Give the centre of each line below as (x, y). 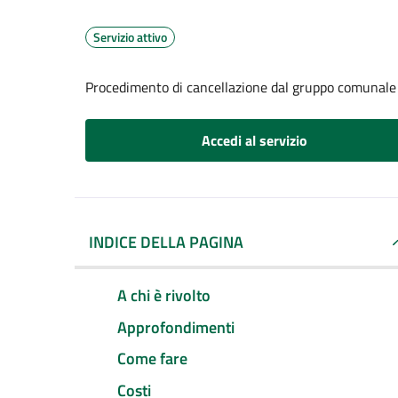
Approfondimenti (176, 327)
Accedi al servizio (254, 140)
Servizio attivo (130, 37)
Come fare (152, 359)
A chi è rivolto (164, 295)
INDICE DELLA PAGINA (166, 242)
